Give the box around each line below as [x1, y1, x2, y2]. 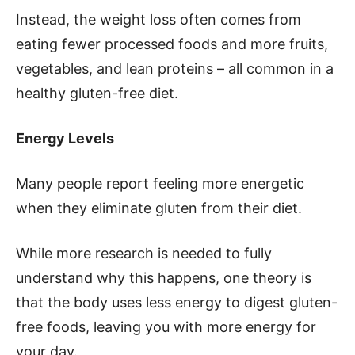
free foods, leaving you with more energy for [16, 319, 316, 335]
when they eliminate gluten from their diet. [16, 200, 302, 216]
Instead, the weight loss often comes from [16, 11, 301, 28]
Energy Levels [16, 130, 114, 147]
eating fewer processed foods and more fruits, [16, 36, 328, 52]
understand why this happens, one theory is [16, 269, 311, 286]
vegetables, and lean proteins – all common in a [16, 60, 334, 77]
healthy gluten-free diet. [16, 85, 178, 101]
